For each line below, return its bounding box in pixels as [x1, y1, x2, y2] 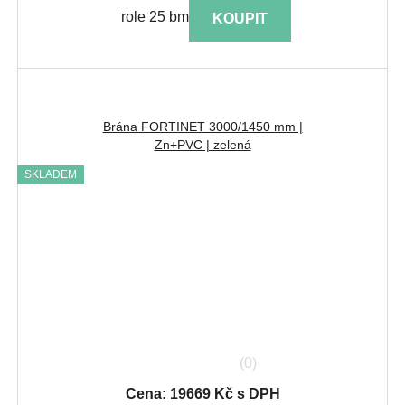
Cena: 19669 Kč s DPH [125, 385, 280, 401]
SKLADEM [24, 167, 77, 181]
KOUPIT [212, 10, 268, 26]
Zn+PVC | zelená [154, 137, 251, 152]
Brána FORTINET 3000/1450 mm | [102, 118, 303, 134]
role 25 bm [120, 9, 189, 25]
